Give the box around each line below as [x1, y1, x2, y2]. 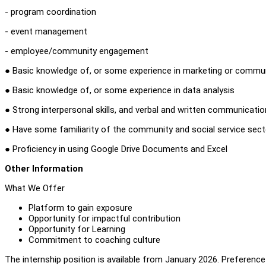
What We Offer [5, 182, 65, 194]
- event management [5, 26, 87, 37]
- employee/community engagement [5, 45, 148, 56]
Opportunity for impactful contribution [28, 213, 180, 224]
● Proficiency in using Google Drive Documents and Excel [5, 143, 227, 154]
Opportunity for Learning [28, 223, 125, 235]
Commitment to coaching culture [28, 234, 160, 245]
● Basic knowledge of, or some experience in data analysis [5, 84, 235, 96]
